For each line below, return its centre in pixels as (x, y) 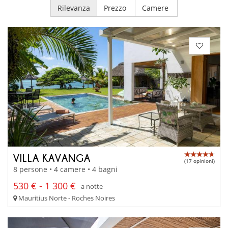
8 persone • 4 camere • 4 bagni (65, 169)
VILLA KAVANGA (52, 158)
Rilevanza (74, 8)
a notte (92, 186)
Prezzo (116, 8)
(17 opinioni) (199, 161)
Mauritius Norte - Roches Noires (66, 198)
